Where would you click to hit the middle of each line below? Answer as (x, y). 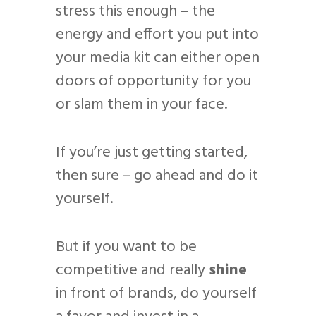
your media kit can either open (158, 59)
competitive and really (132, 271)
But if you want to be (126, 248)
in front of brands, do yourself (156, 294)
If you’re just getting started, (152, 153)
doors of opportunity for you (153, 82)
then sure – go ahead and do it (157, 176)
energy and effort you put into (157, 35)
